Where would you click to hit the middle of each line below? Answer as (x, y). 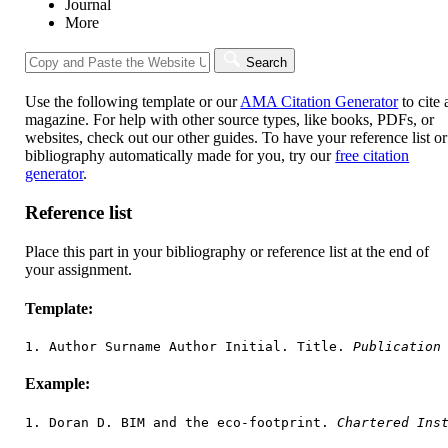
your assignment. (79, 269)
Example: (58, 384)
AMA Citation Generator (319, 102)
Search (267, 63)
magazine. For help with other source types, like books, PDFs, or (230, 120)
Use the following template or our (133, 102)
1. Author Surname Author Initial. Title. (189, 347)
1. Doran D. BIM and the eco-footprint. (181, 422)
